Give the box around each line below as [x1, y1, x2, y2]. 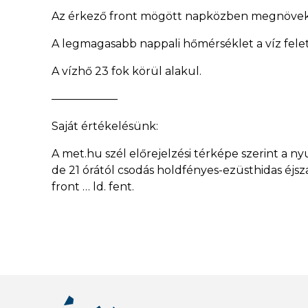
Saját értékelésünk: [52, 120, 158, 133]
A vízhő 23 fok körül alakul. [52, 65, 201, 78]
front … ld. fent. [52, 180, 134, 193]
